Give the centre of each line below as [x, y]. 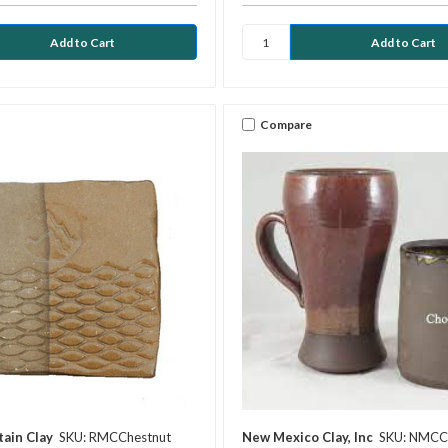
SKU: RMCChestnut [115, 437]
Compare [285, 124]
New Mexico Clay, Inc [307, 437]
